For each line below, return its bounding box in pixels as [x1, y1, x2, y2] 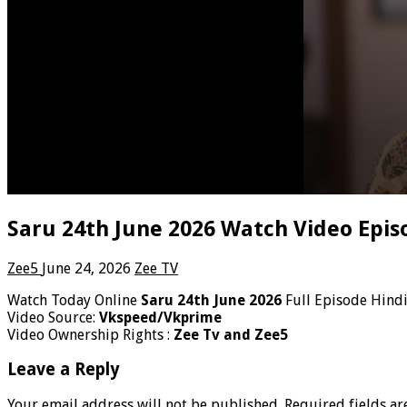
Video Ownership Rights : [7, 325, 174, 343]
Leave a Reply [7, 360, 120, 380]
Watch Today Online [7, 291, 141, 309]
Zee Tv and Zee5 [174, 325, 288, 343]
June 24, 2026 [42, 259, 131, 277]
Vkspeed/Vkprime [99, 308, 222, 326]
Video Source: [7, 308, 99, 326]
